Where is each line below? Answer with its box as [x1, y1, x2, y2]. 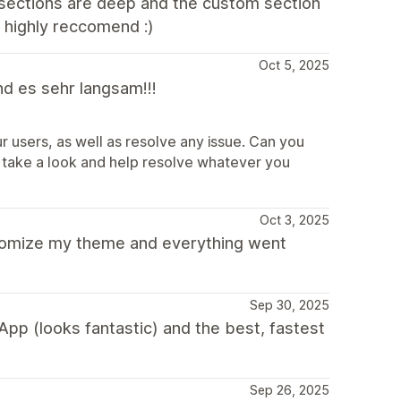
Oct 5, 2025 [259, 57, 329, 73]
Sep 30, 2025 [250, 297, 329, 312]
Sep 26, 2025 [250, 382, 329, 397]
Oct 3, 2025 [260, 212, 329, 227]
